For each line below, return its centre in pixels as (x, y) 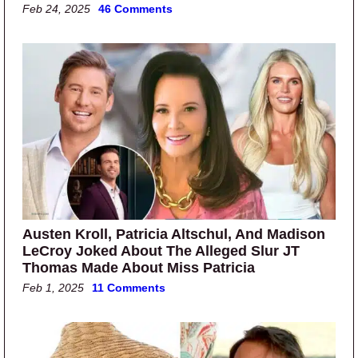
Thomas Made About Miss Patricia (139, 267)
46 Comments (135, 9)
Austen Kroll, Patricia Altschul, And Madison (174, 234)
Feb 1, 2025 (53, 287)
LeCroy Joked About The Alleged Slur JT (161, 251)
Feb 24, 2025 (56, 9)
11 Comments (129, 287)
